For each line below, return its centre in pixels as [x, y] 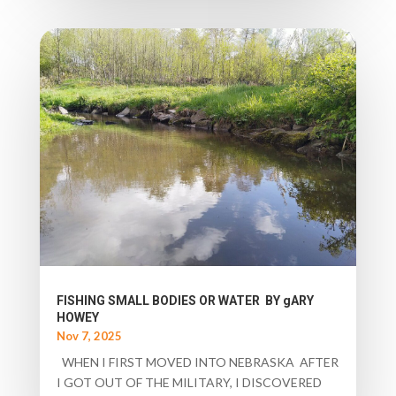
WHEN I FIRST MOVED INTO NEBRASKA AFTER [197, 362]
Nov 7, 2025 [89, 336]
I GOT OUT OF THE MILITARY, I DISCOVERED [189, 383]
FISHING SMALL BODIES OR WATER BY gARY [185, 301]
